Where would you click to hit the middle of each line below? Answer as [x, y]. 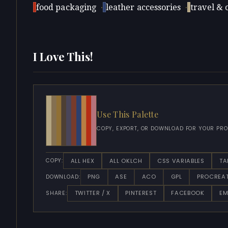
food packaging [66, 8]
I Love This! [63, 57]
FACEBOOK [188, 193]
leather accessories [143, 8]
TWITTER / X [92, 193]
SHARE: [56, 193]
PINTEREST [141, 193]
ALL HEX [82, 161]
